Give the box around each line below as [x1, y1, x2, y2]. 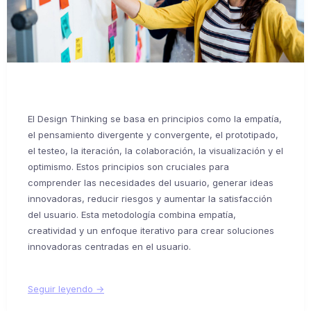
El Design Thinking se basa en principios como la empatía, [28, 112, 282, 124]
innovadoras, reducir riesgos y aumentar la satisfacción [28, 192, 272, 204]
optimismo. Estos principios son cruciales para [28, 160, 229, 172]
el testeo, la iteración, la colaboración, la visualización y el [28, 144, 283, 156]
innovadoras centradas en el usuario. [28, 240, 191, 252]
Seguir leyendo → [28, 283, 104, 294]
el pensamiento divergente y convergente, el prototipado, [28, 128, 278, 140]
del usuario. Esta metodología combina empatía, [28, 208, 236, 220]
